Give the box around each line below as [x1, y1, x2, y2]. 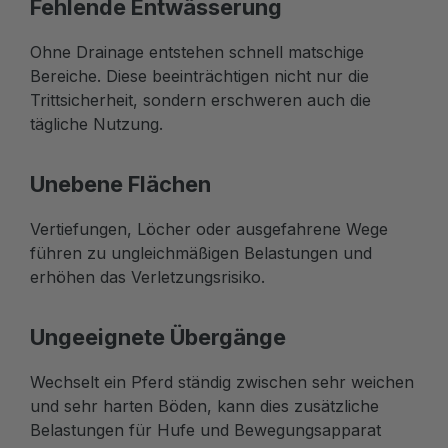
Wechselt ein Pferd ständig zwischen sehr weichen [30, 371, 414, 392]
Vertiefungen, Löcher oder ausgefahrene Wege [30, 218, 388, 239]
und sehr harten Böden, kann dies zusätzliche [30, 395, 379, 416]
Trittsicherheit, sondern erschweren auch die [30, 89, 371, 110]
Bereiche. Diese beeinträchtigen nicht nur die [30, 65, 369, 86]
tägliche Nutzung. [30, 113, 163, 134]
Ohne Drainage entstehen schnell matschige [30, 41, 364, 62]
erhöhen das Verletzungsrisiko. [30, 266, 265, 287]
